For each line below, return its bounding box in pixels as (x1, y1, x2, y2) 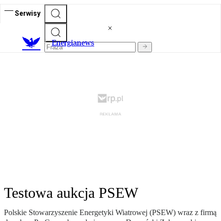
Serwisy (15, 9, 40, 17)
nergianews (56, 38, 94, 48)
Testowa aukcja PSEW (4, 184, 138, 201)
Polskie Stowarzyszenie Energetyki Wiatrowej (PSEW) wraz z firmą (4, 208, 217, 217)
